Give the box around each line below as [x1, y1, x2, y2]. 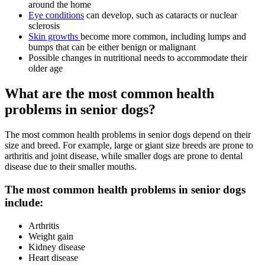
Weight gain [28, 231, 73, 241]
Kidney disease [28, 241, 85, 252]
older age [28, 63, 63, 74]
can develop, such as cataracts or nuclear [84, 10, 237, 21]
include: [5, 196, 43, 209]
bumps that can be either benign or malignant [28, 42, 196, 53]
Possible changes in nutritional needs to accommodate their [28, 53, 247, 63]
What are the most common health [5, 86, 214, 102]
